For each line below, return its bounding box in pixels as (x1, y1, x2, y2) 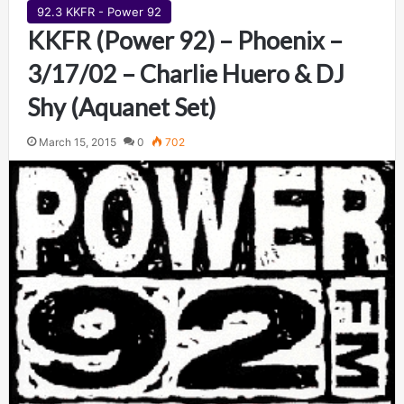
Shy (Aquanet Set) (26, 92, 216, 123)
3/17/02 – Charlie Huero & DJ (26, 59, 344, 89)
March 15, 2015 (38, 135, 116, 150)
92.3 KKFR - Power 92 (36, 5, 161, 20)
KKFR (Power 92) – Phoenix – (26, 25, 343, 56)
